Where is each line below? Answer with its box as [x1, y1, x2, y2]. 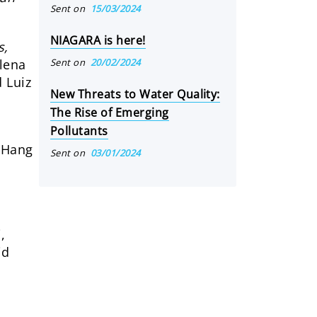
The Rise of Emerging [50, 105, 169, 120]
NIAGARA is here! [50, 33, 146, 48]
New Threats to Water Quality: [50, 86, 220, 102]
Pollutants [50, 123, 108, 139]
